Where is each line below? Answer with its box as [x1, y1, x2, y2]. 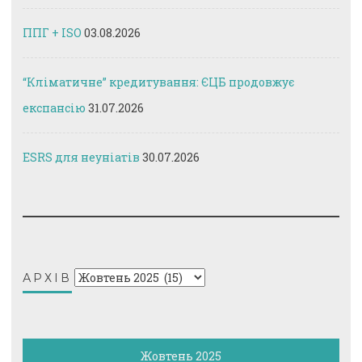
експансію [23, 99, 86, 116]
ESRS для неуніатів [23, 149, 140, 165]
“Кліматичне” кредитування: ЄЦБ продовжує [23, 74, 294, 90]
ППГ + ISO [23, 24, 82, 40]
